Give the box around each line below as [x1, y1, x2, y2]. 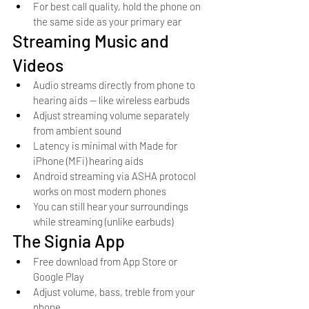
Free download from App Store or [33, 255, 179, 268]
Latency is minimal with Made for [33, 139, 179, 152]
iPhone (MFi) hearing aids [33, 154, 143, 167]
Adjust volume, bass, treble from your [33, 285, 197, 298]
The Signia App [12, 230, 125, 251]
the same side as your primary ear [33, 14, 181, 28]
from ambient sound [33, 123, 121, 137]
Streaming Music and [12, 30, 172, 51]
